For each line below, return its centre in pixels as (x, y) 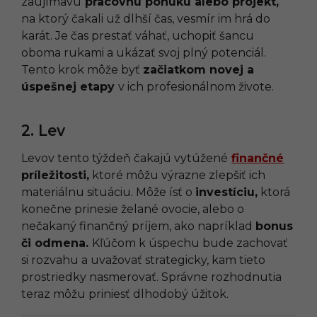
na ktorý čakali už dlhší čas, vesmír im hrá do (146, 18)
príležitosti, (55, 175)
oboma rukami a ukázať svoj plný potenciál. (144, 52)
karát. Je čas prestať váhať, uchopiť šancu (138, 35)
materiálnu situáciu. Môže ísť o (108, 192)
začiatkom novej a (198, 69)
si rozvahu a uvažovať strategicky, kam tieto (143, 260)
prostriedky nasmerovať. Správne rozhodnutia (151, 277)
